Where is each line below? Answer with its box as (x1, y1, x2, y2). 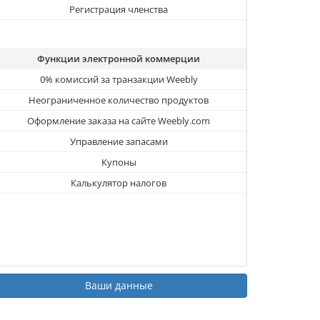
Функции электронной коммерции (37, 52, 200, 66)
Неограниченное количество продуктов (29, 94, 209, 107)
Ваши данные (84, 279, 153, 293)
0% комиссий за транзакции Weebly (39, 73, 198, 86)
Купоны (101, 156, 136, 169)
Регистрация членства (69, 3, 168, 16)
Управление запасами (69, 135, 168, 149)
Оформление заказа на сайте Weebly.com (27, 114, 210, 128)
